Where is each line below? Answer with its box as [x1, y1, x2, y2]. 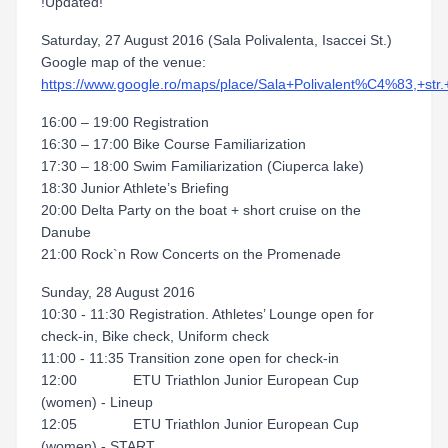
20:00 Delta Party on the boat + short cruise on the [41, 202, 361, 218]
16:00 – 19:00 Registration [41, 114, 209, 130]
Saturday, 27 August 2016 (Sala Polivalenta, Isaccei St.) [41, 32, 392, 48]
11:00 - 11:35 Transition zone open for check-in [41, 350, 339, 366]
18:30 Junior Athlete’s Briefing [41, 180, 229, 196]
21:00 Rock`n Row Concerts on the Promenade [41, 246, 341, 262]
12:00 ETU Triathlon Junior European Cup [41, 372, 359, 388]
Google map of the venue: [41, 54, 206, 70]
